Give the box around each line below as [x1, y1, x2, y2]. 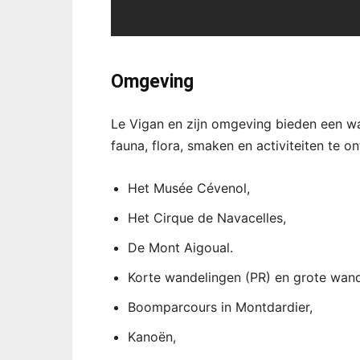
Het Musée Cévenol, [128, 179, 250, 196]
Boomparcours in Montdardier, [128, 298, 313, 315]
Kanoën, [128, 328, 176, 345]
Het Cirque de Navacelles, [128, 209, 286, 226]
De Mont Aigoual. [128, 239, 233, 256]
